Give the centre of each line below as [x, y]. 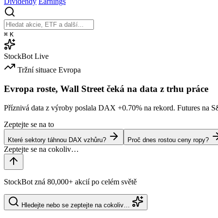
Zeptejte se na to [29, 124]
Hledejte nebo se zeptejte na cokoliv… [76, 205]
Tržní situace [37, 70]
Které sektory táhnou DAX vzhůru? [57, 140]
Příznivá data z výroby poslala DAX [61, 108]
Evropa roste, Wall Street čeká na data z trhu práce [106, 89]
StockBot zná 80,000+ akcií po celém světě [70, 182]
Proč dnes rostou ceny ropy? [168, 140]
